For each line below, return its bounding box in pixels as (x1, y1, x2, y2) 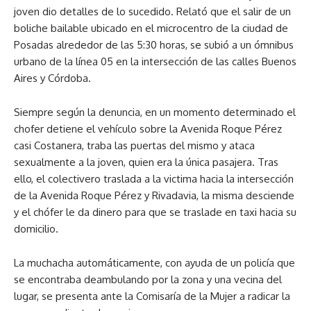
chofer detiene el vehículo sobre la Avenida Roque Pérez (14, 122, 282, 136)
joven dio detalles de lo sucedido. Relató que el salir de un (14, 5, 291, 19)
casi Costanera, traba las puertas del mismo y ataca (14, 139, 255, 153)
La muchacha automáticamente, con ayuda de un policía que (14, 256, 295, 270)
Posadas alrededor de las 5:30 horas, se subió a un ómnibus (14, 38, 294, 52)
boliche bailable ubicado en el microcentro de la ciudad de (14, 22, 288, 35)
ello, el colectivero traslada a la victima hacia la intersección (14, 172, 294, 186)
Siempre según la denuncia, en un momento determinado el (14, 106, 296, 119)
